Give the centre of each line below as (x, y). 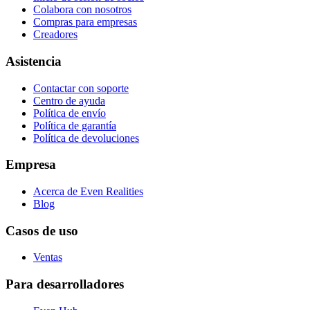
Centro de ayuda (69, 100)
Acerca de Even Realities (88, 191)
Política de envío (70, 113)
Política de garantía (75, 125)
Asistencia (34, 61)
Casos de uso (42, 230)
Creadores (55, 35)
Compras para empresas (85, 22)
